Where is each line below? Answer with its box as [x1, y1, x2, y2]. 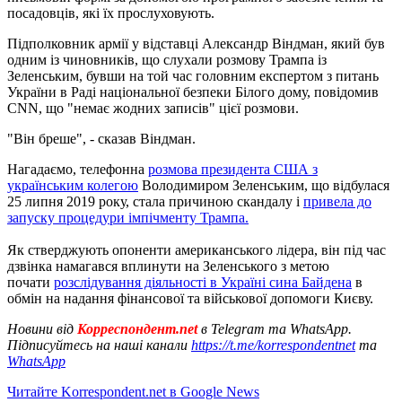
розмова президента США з [148, 161, 318, 177]
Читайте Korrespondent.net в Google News [7, 383, 259, 399]
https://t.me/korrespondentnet [191, 336, 355, 353]
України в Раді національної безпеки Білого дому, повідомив [7, 83, 379, 100]
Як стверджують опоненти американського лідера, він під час [7, 241, 386, 258]
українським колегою [7, 177, 138, 193]
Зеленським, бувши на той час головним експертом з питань [7, 67, 379, 83]
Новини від [7, 320, 74, 336]
